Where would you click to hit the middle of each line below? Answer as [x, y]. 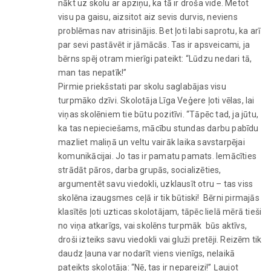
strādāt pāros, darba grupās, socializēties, [140, 170]
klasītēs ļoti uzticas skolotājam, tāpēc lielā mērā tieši [160, 211]
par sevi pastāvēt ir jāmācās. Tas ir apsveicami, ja [154, 44]
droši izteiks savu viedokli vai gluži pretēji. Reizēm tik [160, 239]
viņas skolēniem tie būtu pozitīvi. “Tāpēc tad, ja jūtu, [158, 114]
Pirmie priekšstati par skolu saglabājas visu [142, 86]
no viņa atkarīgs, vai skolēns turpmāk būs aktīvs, [153, 225]
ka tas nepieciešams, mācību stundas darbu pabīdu [158, 128]
